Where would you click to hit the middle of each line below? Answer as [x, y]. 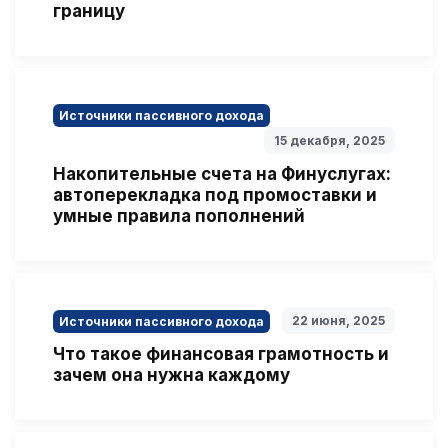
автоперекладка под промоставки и [215, 194]
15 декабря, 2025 [329, 140]
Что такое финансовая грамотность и [221, 353]
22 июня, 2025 [338, 320]
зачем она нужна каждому [171, 374]
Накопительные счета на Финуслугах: [222, 173]
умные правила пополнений [179, 215]
